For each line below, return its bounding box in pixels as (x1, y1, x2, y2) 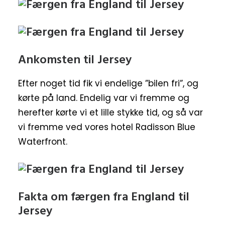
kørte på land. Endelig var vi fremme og (18, 92, 189, 104)
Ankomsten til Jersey (18, 51, 132, 70)
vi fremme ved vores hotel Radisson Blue (18, 121, 195, 133)
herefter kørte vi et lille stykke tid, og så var (18, 106, 203, 119)
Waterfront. (18, 136, 67, 148)
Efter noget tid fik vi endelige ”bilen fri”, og (18, 77, 198, 89)
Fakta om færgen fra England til (18, 188, 189, 207)
